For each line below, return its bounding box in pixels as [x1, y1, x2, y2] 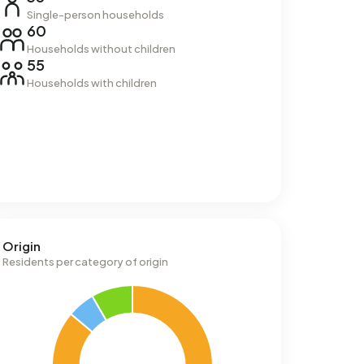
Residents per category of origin [2, 255, 169, 268]
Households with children [26, 76, 157, 89]
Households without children [26, 42, 175, 55]
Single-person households [26, 8, 164, 21]
